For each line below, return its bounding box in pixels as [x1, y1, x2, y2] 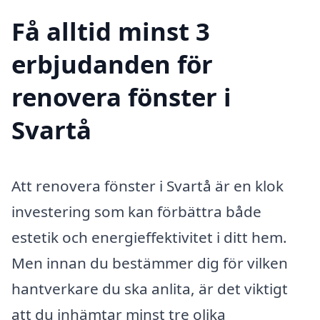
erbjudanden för [11, 47, 213, 81]
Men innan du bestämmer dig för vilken [11, 253, 288, 274]
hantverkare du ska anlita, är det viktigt [11, 279, 288, 299]
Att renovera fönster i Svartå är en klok [11, 176, 284, 196]
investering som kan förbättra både [11, 201, 261, 222]
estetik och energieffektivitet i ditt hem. [11, 227, 287, 248]
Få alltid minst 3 [11, 14, 210, 49]
